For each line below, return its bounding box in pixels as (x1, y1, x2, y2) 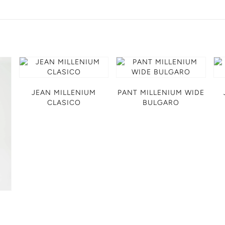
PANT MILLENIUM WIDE (118, 88, 205, 97)
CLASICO (47, 98, 81, 107)
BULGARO (143, 98, 180, 107)
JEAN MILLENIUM (32, 88, 96, 97)
